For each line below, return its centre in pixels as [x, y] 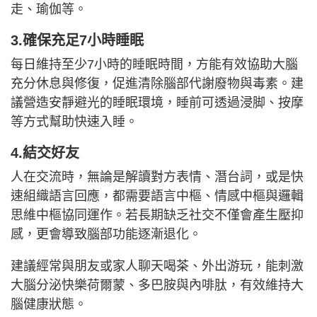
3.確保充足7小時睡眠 [77, 40]
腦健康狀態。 [49, 304]
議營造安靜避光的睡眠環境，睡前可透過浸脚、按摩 [157, 102]
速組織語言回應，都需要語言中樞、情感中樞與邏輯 [157, 196]
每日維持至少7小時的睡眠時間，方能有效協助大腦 [154, 64]
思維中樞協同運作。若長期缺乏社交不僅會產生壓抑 [157, 215]
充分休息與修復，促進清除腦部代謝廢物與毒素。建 [157, 83]
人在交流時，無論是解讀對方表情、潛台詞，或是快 [157, 177]
